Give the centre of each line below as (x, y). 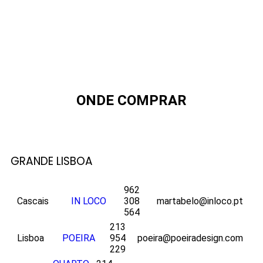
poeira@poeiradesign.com (190, 238)
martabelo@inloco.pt (200, 201)
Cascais (33, 201)
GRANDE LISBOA (52, 161)
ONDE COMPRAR (131, 100)
